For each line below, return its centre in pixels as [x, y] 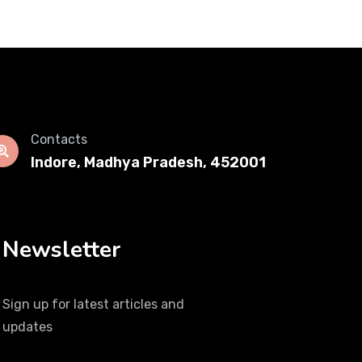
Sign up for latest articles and [93, 304]
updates [27, 327]
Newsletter [61, 250]
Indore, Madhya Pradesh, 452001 [148, 162]
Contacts [59, 139]
